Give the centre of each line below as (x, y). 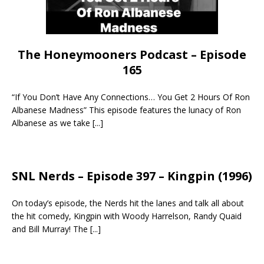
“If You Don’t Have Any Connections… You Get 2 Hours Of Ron (131, 97)
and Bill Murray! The (51, 229)
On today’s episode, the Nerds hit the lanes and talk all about (128, 203)
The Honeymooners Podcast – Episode (132, 54)
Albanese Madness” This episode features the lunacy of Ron (126, 110)
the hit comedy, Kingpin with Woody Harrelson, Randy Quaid (127, 216)
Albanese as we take (52, 123)
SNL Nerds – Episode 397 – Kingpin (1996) (132, 176)
